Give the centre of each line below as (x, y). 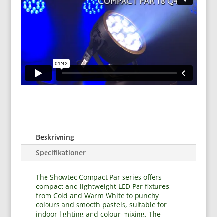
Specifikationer (61, 153)
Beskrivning (55, 137)
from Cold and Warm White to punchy (97, 196)
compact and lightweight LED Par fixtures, (103, 186)
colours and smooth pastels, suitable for (101, 205)
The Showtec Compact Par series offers (99, 177)
